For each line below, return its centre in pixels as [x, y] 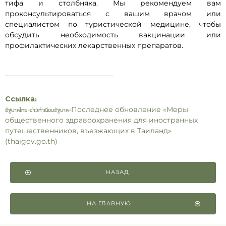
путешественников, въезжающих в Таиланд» [88, 130]
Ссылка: [21, 99]
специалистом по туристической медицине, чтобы [113, 24]
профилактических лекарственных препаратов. [94, 45]
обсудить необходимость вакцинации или [113, 35]
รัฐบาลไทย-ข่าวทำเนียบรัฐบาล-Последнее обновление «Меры [97, 109]
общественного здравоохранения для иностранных [101, 120]
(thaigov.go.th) [31, 141]
